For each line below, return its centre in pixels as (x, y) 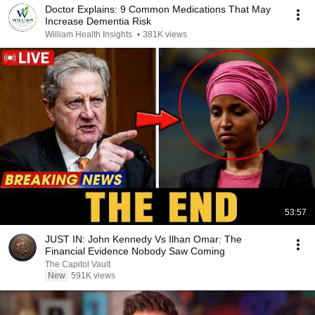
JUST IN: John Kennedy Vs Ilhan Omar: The (143, 239)
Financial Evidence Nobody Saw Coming (135, 251)
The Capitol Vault (78, 264)
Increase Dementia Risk (98, 21)
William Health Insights (90, 34)
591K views (93, 276)
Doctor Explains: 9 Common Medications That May (158, 9)
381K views (165, 34)
